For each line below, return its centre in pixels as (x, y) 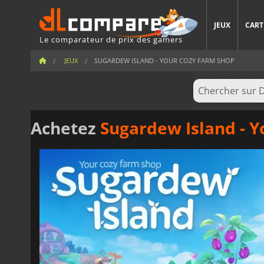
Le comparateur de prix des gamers (111, 39)
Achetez (65, 128)
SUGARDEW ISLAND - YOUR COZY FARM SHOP (164, 60)
